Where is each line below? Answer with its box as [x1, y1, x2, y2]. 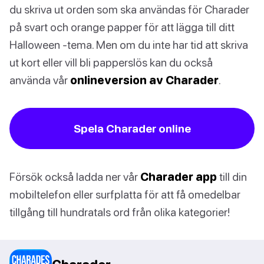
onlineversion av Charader [70, 73, 219, 87]
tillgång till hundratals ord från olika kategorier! [9, 205, 230, 219]
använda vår [9, 73, 70, 87]
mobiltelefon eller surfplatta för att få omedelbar [9, 187, 240, 202]
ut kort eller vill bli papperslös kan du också [9, 55, 213, 70]
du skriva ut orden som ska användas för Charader [9, 2, 249, 16]
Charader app [140, 170, 217, 184]
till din [217, 170, 247, 184]
